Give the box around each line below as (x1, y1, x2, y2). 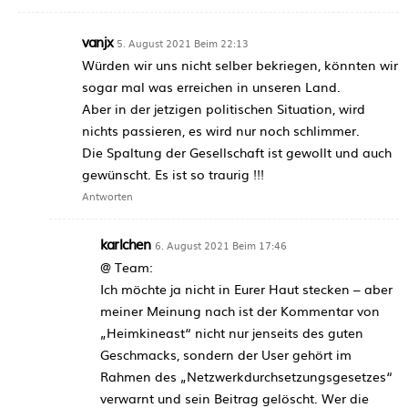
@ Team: (100, 257, 153, 276)
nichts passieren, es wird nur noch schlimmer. (82, 120, 360, 139)
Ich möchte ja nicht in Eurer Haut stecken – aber (100, 279, 393, 298)
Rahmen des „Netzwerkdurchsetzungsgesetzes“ (100, 366, 393, 385)
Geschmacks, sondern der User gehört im (100, 344, 352, 363)
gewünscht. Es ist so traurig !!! (82, 164, 264, 183)
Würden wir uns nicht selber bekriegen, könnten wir (82, 55, 398, 74)
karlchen (100, 232, 151, 254)
